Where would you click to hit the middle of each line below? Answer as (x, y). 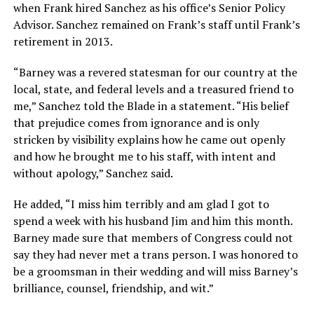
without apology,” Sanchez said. (93, 173)
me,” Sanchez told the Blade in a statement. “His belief (151, 105)
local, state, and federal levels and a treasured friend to (153, 89)
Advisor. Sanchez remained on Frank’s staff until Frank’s (156, 24)
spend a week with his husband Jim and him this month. (152, 220)
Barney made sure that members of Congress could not (153, 237)
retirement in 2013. (63, 41)
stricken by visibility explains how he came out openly (149, 139)
